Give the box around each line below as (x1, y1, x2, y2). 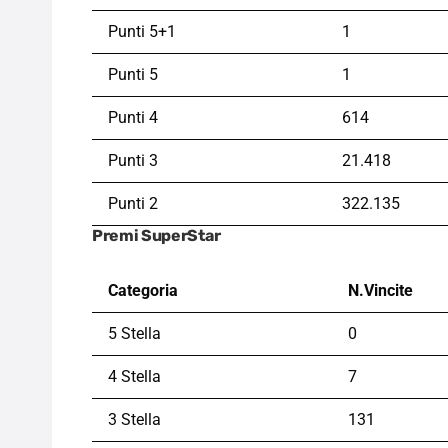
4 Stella (108, 367, 161, 387)
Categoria (108, 281, 178, 301)
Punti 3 (108, 151, 158, 171)
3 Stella (108, 410, 161, 430)
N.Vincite (348, 281, 413, 301)
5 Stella (108, 324, 161, 344)
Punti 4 (108, 108, 158, 128)
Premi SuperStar (92, 226, 221, 246)
